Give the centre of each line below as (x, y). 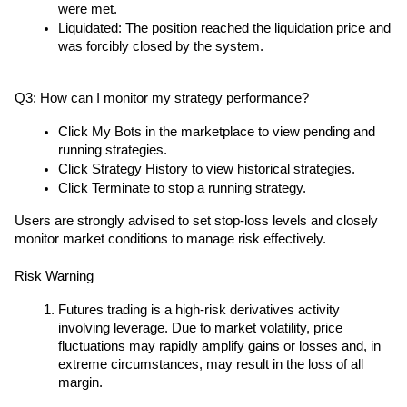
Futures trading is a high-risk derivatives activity (199, 310)
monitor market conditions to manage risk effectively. (170, 239)
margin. (80, 383)
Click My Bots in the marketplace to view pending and (217, 132)
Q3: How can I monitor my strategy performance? (162, 99)
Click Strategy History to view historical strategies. (207, 169)
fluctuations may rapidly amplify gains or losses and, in (219, 347)
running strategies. (113, 150)
